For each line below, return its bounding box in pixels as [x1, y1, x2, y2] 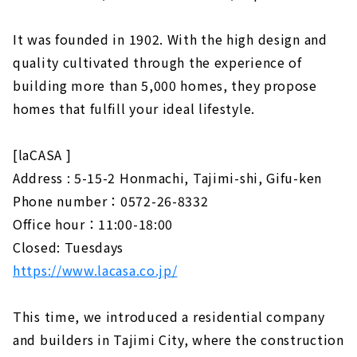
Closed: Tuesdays [13, 237, 124, 257]
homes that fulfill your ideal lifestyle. [13, 99, 255, 119]
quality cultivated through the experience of [13, 53, 302, 73]
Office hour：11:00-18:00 [13, 214, 174, 234]
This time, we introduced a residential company [13, 307, 325, 327]
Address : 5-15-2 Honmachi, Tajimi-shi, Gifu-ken [13, 168, 322, 188]
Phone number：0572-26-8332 [13, 191, 209, 211]
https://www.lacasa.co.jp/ [13, 261, 178, 280]
